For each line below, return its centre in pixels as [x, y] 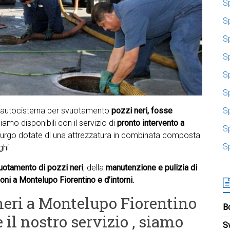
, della [94, 168]
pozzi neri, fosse [142, 111]
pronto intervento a [151, 123]
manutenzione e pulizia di [151, 168]
